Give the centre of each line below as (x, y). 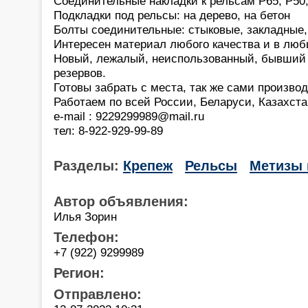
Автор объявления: (121, 201)
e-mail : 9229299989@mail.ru (129, 116)
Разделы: (88, 165)
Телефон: (86, 237)
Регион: (79, 273)
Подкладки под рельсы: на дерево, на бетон (172, 15)
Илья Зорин (85, 216)
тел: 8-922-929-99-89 (108, 130)
